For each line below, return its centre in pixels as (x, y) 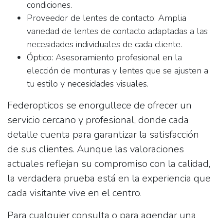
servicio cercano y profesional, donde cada (98, 120)
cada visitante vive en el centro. (74, 193)
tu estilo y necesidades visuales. (88, 84)
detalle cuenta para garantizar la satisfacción (103, 135)
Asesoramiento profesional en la (118, 57)
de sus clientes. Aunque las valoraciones (96, 149)
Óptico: (40, 57)
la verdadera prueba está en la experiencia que (109, 178)
